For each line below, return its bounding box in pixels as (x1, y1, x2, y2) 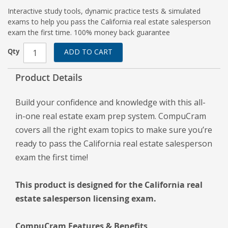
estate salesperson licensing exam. (15, 193, 156, 204)
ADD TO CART (64, 47, 112, 56)
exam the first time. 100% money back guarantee (8, 27, 170, 37)
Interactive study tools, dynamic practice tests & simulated (8, 6, 201, 16)
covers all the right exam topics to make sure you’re (15, 124, 212, 135)
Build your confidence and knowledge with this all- (15, 97, 206, 108)
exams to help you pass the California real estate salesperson (8, 17, 211, 26)
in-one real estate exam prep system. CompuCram (15, 110, 206, 122)
